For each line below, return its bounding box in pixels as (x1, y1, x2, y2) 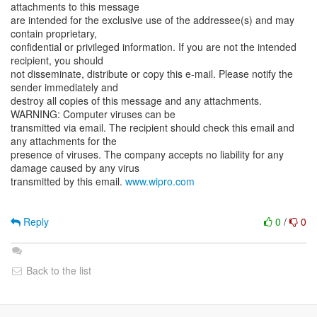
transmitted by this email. (11, 174, 125, 188)
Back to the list (23, 263, 91, 277)
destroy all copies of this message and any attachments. (11, 93, 262, 108)
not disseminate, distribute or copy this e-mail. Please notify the (11, 67, 293, 81)
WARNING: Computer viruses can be (11, 107, 175, 121)
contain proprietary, (11, 26, 97, 40)
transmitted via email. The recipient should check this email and (11, 120, 294, 134)
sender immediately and (11, 80, 118, 94)
